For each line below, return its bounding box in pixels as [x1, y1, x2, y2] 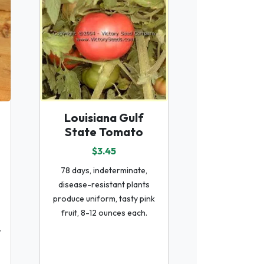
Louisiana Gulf [64, 110, 144, 125]
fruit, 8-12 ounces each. [61, 207, 147, 218]
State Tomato [65, 124, 143, 139]
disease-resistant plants [58, 179, 150, 190]
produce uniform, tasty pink [53, 193, 155, 204]
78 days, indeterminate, [61, 164, 147, 176]
